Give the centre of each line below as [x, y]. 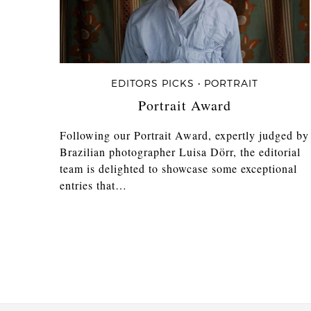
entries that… [93, 185]
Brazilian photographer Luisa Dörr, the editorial [180, 151]
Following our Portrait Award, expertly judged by [184, 135]
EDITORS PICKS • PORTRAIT [184, 83]
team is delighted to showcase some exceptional [178, 168]
